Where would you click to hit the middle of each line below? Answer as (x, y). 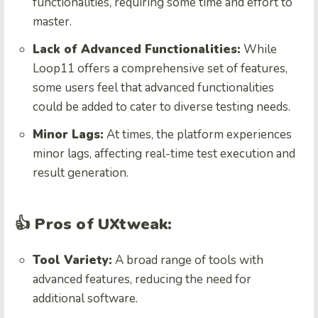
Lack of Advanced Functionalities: (137, 49)
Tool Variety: (72, 260)
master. (52, 21)
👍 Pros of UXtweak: (94, 224)
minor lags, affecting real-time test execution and (164, 153)
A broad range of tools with (188, 260)
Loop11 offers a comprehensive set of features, (160, 68)
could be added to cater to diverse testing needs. (161, 106)
